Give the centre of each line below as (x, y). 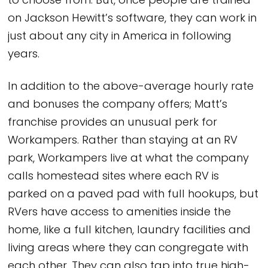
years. (24, 54)
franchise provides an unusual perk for (113, 123)
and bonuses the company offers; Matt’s (118, 105)
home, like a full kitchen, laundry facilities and (130, 230)
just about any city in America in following (120, 36)
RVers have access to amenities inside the (120, 212)
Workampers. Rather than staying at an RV (123, 141)
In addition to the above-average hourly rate (131, 87)
